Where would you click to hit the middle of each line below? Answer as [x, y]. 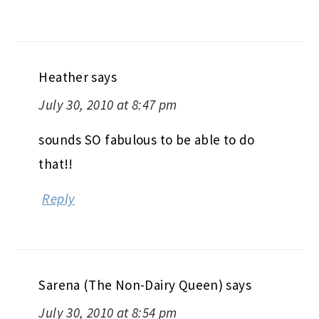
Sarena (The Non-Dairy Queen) [131, 284]
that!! [56, 163]
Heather [64, 77]
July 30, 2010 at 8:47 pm [108, 104]
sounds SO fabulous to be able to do [147, 139]
